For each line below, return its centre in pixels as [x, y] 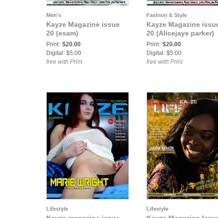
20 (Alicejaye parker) [180, 33]
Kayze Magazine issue [83, 24]
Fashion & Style [167, 15]
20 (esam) [62, 33]
